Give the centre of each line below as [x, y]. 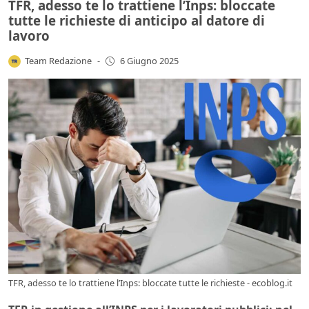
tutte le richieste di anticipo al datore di [137, 20]
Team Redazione [59, 60]
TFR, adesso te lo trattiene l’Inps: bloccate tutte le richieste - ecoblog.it [150, 282]
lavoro [29, 35]
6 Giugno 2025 [149, 61]
